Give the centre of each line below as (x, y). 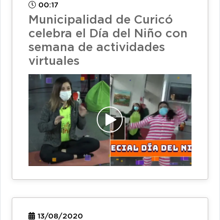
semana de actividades (97, 47)
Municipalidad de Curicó (101, 20)
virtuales (54, 61)
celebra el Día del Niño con (108, 34)
